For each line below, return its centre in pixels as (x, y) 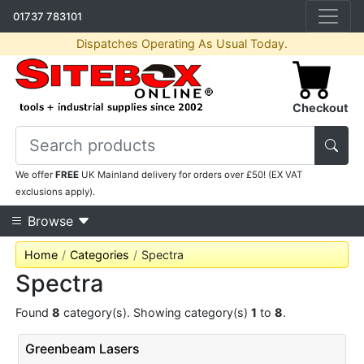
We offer (36, 175)
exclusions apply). (56, 192)
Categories (100, 255)
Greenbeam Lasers (82, 349)
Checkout (320, 108)
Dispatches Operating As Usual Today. (182, 44)
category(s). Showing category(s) (156, 312)
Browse (50, 221)
